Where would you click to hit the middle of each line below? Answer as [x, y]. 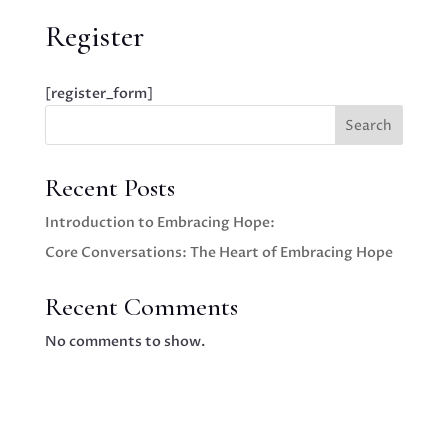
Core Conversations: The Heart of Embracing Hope [218, 252]
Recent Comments [141, 306]
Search [369, 125]
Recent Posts [109, 187]
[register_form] [98, 93]
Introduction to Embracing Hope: [159, 222]
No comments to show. [124, 341]
